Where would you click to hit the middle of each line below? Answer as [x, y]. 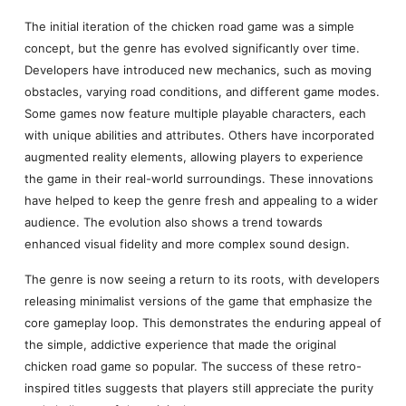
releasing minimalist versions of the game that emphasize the [198, 300]
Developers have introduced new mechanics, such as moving [198, 70]
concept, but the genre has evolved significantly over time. [192, 48]
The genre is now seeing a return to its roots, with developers [202, 279]
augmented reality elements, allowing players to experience [193, 157]
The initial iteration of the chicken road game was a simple [189, 27]
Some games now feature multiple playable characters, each [195, 114]
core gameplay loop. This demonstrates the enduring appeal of [203, 322]
